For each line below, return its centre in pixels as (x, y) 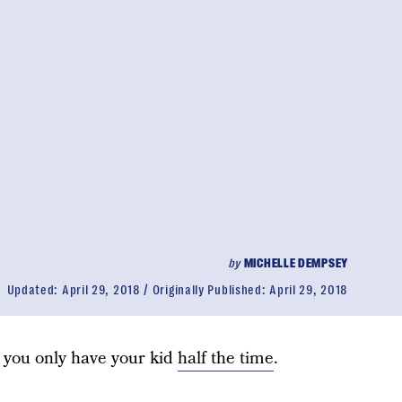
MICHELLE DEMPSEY (296, 263)
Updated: (34, 290)
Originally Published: (211, 290)
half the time (225, 358)
